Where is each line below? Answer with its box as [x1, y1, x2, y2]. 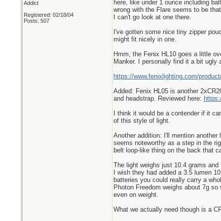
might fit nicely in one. [113, 36, 177, 43]
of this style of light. [113, 117, 170, 124]
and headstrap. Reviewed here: [113, 95, 204, 102]
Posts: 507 [23, 18, 49, 24]
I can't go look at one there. [113, 13, 191, 21]
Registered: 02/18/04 [23, 12, 74, 18]
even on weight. [113, 191, 158, 198]
